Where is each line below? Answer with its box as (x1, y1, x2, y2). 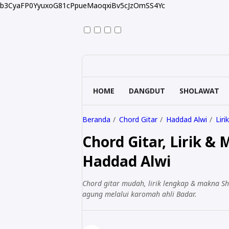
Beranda (82, 114, 110, 124)
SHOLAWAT (179, 86, 219, 96)
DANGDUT (129, 86, 165, 96)
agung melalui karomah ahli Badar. (82, 189, 197, 199)
